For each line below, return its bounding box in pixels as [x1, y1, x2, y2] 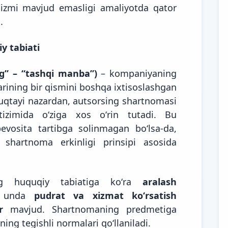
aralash [142, 175, 177, 188]
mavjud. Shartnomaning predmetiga [3, 203, 177, 215]
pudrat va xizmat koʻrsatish [34, 189, 177, 202]
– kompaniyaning [97, 67, 177, 79]
